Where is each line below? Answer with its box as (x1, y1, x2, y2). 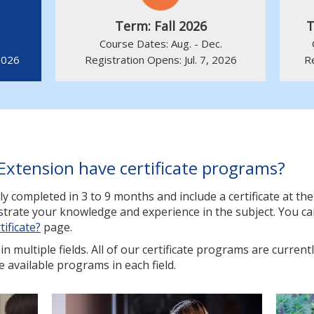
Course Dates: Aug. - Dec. (99, 36, 222, 50)
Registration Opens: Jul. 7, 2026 (84, 52, 237, 67)
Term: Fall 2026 (114, 17, 207, 34)
